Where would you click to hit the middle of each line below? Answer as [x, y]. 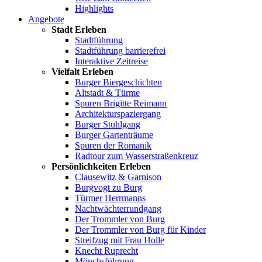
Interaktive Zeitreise [111, 61]
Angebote [46, 19]
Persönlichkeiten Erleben [101, 166]
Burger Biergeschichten [118, 82]
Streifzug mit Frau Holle [120, 240]
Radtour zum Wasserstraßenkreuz [137, 156]
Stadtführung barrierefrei [120, 51]
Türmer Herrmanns [110, 198]
